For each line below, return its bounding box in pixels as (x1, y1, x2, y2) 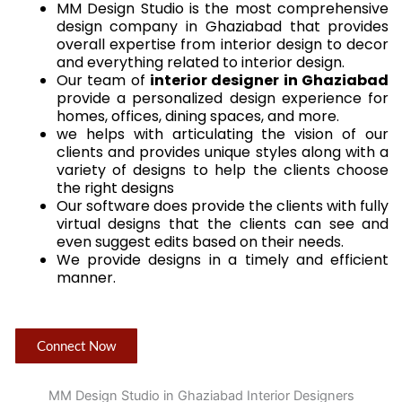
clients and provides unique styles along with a (56, 141, 389, 162)
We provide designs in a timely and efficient (56, 249, 389, 270)
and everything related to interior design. (56, 51, 348, 73)
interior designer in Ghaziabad (150, 69, 389, 91)
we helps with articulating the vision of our (56, 123, 389, 144)
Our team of (56, 69, 150, 91)
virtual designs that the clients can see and (56, 213, 389, 234)
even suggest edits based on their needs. (56, 231, 347, 252)
